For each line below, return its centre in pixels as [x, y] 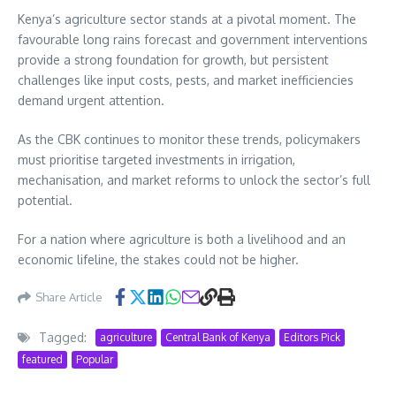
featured [42, 360]
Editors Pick [312, 337]
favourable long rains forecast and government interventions [193, 40]
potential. [45, 201]
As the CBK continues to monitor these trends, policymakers [189, 140]
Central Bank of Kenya [218, 337]
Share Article [69, 297]
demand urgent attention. [91, 101]
